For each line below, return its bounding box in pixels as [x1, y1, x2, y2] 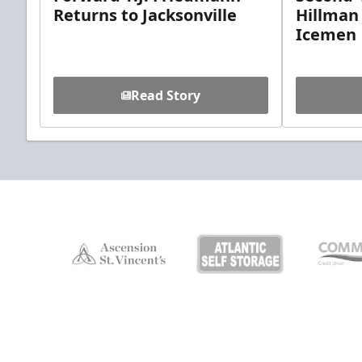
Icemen [296, 23, 356, 45]
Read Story [131, 86, 200, 104]
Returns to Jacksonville [53, 3, 237, 26]
